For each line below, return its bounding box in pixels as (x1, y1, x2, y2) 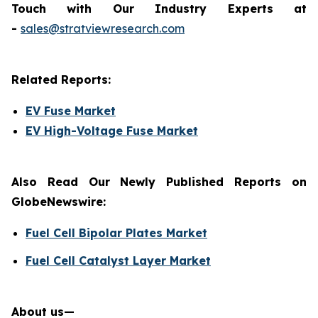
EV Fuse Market (26, 104, 116, 119)
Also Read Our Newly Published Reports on (11, 175, 307, 190)
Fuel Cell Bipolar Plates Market (26, 226, 207, 241)
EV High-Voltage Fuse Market (26, 124, 198, 138)
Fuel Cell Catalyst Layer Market (26, 253, 211, 268)
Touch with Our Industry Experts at (11, 1, 307, 16)
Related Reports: (11, 72, 111, 87)
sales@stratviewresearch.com (21, 21, 185, 36)
